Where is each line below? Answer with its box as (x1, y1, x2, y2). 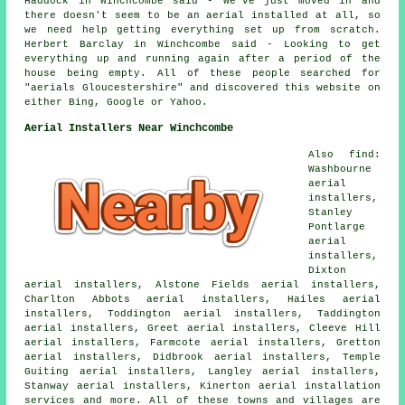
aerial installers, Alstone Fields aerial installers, (24, 279, 381, 291)
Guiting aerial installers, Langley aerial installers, (24, 366, 381, 378)
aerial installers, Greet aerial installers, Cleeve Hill (24, 323, 381, 334)
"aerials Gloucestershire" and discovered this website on (24, 82, 381, 94)
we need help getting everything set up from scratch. (24, 24, 381, 36)
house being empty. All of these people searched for (24, 68, 381, 80)
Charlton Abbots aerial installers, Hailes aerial (24, 294, 381, 306)
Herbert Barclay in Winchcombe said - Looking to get (24, 39, 381, 51)
